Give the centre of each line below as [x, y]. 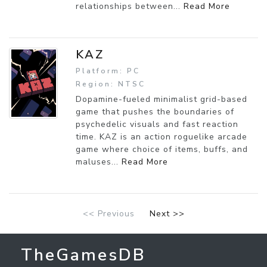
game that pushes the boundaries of [155, 111]
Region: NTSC [111, 84]
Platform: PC [108, 71]
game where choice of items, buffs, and [162, 149]
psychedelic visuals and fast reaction [157, 124]
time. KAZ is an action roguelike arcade [162, 136]
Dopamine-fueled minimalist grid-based [162, 99]
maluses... [99, 162]
